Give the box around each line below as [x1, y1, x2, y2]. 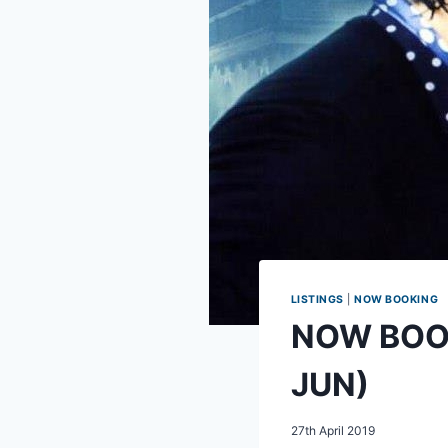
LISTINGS [290, 293, 344, 307]
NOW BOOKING [354, 293, 439, 307]
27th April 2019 [290, 423, 375, 439]
